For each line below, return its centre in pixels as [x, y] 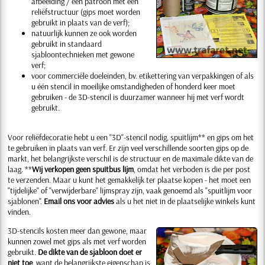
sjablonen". [26, 201]
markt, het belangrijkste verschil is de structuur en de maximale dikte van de [131, 159]
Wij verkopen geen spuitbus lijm [83, 169]
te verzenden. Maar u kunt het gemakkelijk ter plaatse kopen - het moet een [130, 180]
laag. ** [20, 169]
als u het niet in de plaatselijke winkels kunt [185, 201]
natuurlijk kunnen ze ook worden [84, 33]
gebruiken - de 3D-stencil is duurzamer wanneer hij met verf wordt [138, 97]
